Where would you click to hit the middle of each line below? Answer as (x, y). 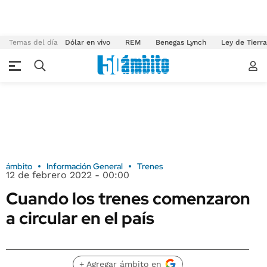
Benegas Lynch (181, 42)
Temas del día (33, 42)
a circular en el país (80, 218)
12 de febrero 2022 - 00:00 (68, 175)
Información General (85, 166)
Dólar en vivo (88, 42)
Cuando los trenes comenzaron (128, 198)
